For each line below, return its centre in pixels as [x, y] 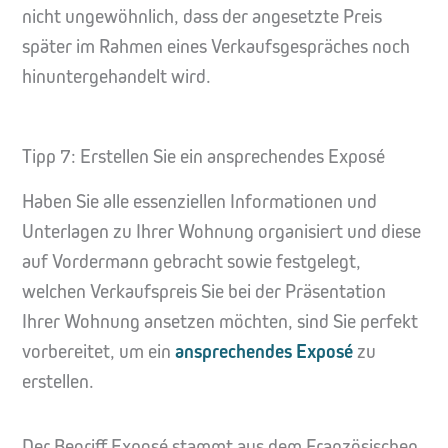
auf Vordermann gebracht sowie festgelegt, [191, 262]
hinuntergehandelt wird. [116, 77]
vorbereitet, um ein [98, 352]
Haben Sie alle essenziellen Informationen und [199, 202]
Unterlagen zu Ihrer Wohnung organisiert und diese [221, 232]
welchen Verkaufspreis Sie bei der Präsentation [204, 292]
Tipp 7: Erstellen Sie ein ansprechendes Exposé [203, 157]
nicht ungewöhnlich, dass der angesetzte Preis [202, 17]
